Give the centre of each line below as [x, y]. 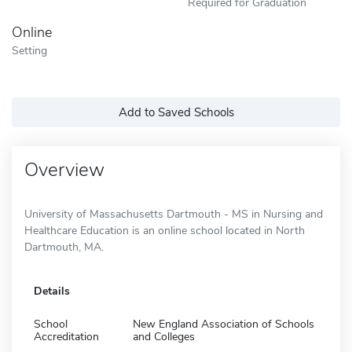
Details [52, 291]
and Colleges [164, 336]
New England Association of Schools [224, 324]
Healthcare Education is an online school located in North [165, 230]
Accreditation [66, 336]
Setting [29, 50]
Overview [64, 169]
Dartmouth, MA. [64, 247]
